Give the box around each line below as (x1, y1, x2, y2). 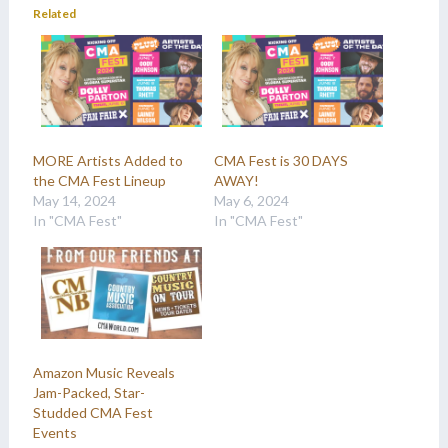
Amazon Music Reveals (32, 363, 175, 381)
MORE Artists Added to (32, 151, 183, 169)
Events (32, 423, 77, 441)
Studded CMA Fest (32, 403, 153, 421)
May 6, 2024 (213, 191, 289, 209)
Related (32, 5, 76, 21)
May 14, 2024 (32, 191, 116, 209)
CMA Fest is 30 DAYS (213, 151, 348, 169)
